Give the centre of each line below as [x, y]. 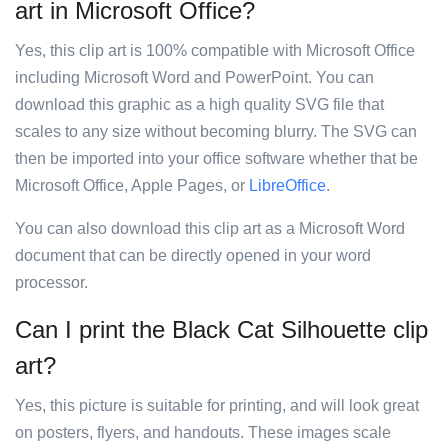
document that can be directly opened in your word [193, 255]
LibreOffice [287, 185]
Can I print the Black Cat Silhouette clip [221, 329]
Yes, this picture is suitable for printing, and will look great [217, 405]
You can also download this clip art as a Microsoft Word [210, 228]
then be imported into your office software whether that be [216, 158]
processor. [51, 282]
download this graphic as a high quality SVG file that [199, 104]
